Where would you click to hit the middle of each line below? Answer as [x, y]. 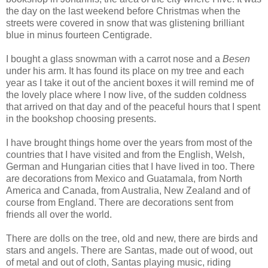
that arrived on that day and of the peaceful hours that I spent [133, 107]
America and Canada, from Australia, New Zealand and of [128, 191]
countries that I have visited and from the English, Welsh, [125, 155]
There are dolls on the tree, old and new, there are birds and [132, 239]
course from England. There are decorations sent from [120, 203]
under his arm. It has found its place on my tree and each [125, 71]
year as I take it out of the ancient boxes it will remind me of [130, 83]
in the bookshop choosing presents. [81, 119]
